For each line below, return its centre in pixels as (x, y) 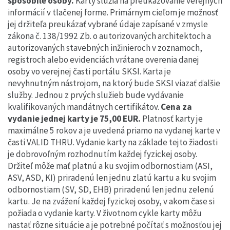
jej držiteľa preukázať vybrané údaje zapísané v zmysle (108, 24)
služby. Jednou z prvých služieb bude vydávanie (96, 95)
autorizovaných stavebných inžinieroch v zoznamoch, (105, 48)
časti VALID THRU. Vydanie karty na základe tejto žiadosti (113, 142)
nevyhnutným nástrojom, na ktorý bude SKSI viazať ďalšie (114, 83)
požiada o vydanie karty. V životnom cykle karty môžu (105, 213)
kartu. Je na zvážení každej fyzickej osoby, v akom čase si (111, 201)
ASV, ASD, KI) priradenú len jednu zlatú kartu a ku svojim (112, 178)
